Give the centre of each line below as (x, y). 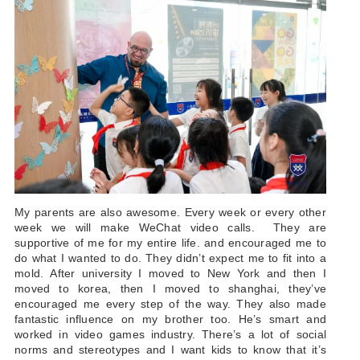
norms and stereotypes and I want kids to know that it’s (170, 350)
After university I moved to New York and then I (188, 274)
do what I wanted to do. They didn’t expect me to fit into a (170, 258)
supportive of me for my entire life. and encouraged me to (170, 243)
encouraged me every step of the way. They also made (170, 304)
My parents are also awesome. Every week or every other (170, 213)
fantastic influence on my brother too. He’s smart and (170, 319)
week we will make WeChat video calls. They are (170, 228)
